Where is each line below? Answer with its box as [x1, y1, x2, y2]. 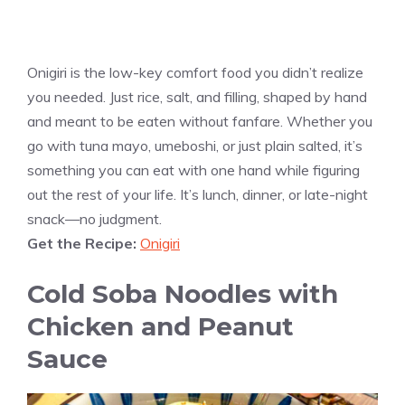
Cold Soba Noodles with [27, 278, 338, 310]
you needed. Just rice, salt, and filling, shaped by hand [27, 88, 367, 107]
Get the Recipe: [27, 234, 140, 253]
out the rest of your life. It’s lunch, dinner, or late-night [27, 185, 368, 204]
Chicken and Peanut [27, 311, 294, 343]
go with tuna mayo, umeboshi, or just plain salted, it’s [27, 137, 363, 155]
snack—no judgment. [27, 210, 162, 229]
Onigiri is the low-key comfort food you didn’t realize [27, 63, 363, 82]
